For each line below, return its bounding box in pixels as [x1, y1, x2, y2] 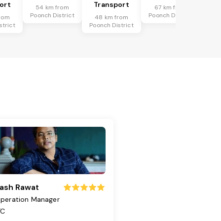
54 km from [36, 3, 69, 12]
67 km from [154, 3, 187, 12]
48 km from [95, 13, 128, 22]
